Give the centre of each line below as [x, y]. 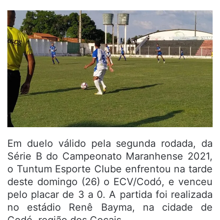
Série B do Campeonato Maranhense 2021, [110, 156]
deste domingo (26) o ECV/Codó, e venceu [110, 181]
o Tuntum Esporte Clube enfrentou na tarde [110, 169]
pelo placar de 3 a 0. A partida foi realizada [110, 194]
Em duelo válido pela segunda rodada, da [110, 143]
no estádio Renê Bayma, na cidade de [110, 207]
